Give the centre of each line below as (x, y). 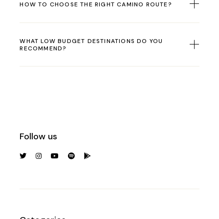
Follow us (39, 136)
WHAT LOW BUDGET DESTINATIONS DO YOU (91, 41)
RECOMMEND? (43, 48)
